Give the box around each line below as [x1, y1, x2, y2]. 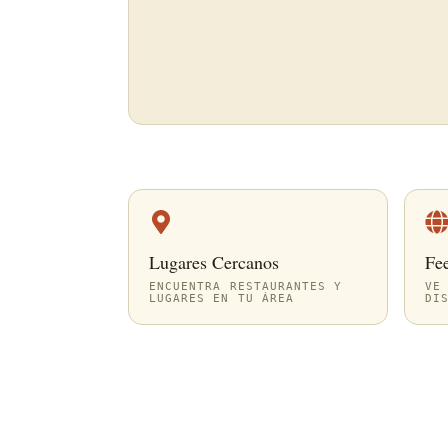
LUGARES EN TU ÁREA [149, 292, 294, 304]
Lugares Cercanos [149, 250, 279, 274]
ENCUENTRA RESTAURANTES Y [149, 280, 343, 292]
